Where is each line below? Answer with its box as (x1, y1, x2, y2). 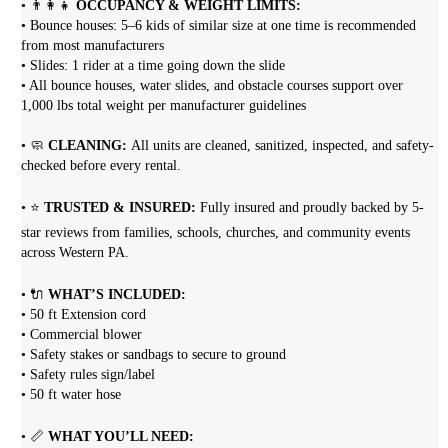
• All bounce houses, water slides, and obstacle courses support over (21, 78, 404, 94)
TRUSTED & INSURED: (44, 200, 197, 216)
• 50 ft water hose (21, 387, 126, 403)
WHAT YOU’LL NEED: (48, 429, 195, 445)
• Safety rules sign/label (21, 367, 156, 383)
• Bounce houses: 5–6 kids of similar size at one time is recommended (21, 18, 417, 34)
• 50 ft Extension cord (21, 307, 147, 323)
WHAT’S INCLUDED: (48, 287, 187, 303)
